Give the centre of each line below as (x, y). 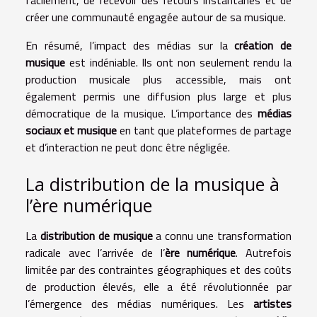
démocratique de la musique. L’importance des (142, 114)
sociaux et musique (71, 131)
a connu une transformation (222, 236)
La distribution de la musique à (152, 184)
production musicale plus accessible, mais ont (158, 80)
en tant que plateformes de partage (204, 131)
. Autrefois (264, 253)
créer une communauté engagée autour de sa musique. (156, 17)
